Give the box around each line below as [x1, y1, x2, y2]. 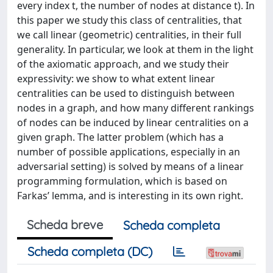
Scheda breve [27, 216, 103, 232]
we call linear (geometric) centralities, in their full [17, 27, 241, 41]
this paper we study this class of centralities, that [17, 13, 242, 27]
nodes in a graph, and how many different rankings [17, 101, 254, 115]
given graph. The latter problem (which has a [17, 130, 224, 144]
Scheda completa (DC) [27, 243, 152, 259]
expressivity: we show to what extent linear [17, 71, 215, 85]
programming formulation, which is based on [17, 174, 227, 188]
